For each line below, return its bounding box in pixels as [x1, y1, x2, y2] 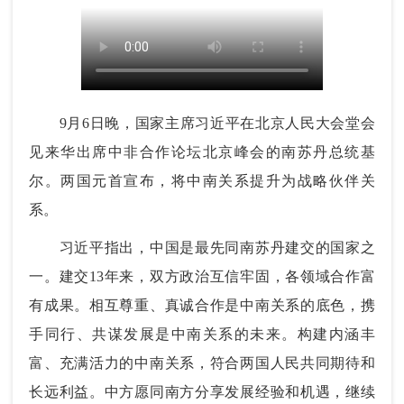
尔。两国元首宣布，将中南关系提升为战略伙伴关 [29, 172, 375, 188]
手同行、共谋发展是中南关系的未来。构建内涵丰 [29, 326, 375, 342]
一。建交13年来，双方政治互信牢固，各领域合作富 [29, 268, 375, 284]
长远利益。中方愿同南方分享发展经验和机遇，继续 [29, 383, 375, 399]
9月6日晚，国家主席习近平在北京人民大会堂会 [29, 115, 375, 131]
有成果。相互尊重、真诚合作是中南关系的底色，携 [29, 297, 375, 313]
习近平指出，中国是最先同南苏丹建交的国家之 [29, 239, 375, 255]
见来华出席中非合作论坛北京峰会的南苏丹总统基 [29, 143, 375, 160]
